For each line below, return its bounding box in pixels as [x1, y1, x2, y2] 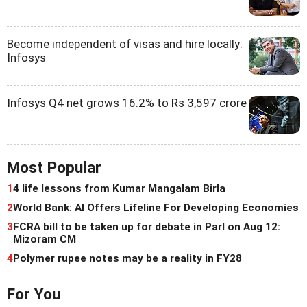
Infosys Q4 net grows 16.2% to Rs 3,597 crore [7, 95, 247, 110]
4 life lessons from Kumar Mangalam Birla [13, 182, 225, 195]
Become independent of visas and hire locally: [7, 36, 243, 51]
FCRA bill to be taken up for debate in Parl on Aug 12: [13, 220, 280, 233]
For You [7, 284, 60, 304]
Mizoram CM [13, 232, 76, 245]
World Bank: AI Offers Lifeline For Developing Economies [13, 201, 299, 214]
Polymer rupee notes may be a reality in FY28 [13, 251, 242, 265]
